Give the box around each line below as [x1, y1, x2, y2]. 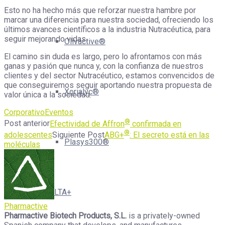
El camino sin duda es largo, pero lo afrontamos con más [4, 52, 202, 62]
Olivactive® [64, 37, 105, 46]
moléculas [4, 139, 40, 149]
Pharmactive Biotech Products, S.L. [4, 210, 127, 220]
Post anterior [4, 119, 50, 129]
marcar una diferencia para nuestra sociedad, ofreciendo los [4, 15, 213, 25]
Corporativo [4, 107, 45, 118]
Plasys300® [64, 137, 109, 147]
